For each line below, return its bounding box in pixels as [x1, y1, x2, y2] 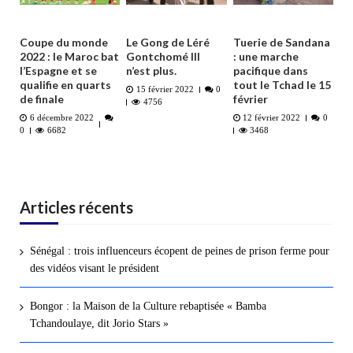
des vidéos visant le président [29, 262, 159, 274]
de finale [20, 92, 64, 106]
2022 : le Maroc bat [20, 50, 119, 64]
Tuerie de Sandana [232, 35, 330, 50]
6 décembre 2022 [29, 113, 94, 123]
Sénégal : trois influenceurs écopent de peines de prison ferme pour [29, 244, 329, 257]
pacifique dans [232, 64, 308, 78]
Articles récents [20, 197, 133, 217]
